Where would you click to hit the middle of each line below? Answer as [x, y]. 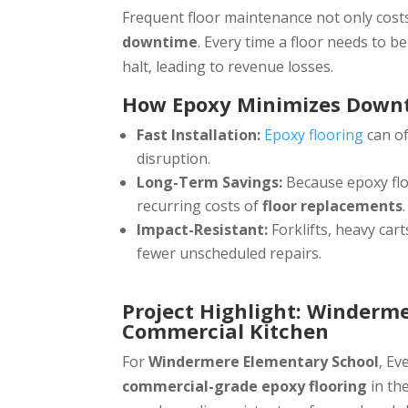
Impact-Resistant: [203, 230]
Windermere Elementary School [264, 362]
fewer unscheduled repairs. [229, 254]
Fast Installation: [199, 135]
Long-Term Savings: [210, 183]
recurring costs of [200, 206]
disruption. [174, 159]
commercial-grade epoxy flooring [245, 387]
